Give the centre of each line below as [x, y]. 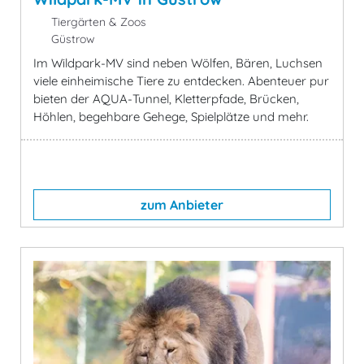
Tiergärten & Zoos [97, 22]
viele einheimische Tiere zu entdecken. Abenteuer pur [181, 81]
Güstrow [71, 39]
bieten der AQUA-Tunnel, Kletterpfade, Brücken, [166, 99]
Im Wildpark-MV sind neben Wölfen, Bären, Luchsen [178, 63]
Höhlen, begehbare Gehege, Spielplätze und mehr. [171, 117]
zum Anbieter [182, 205]
